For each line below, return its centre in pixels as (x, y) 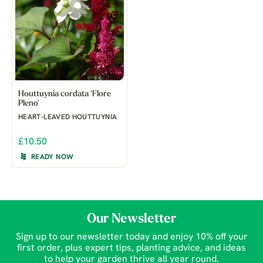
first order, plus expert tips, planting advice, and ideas (131, 249)
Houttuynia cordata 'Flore (65, 95)
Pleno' (29, 104)
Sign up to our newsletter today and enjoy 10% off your (131, 237)
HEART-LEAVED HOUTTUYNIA (68, 118)
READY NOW (53, 158)
